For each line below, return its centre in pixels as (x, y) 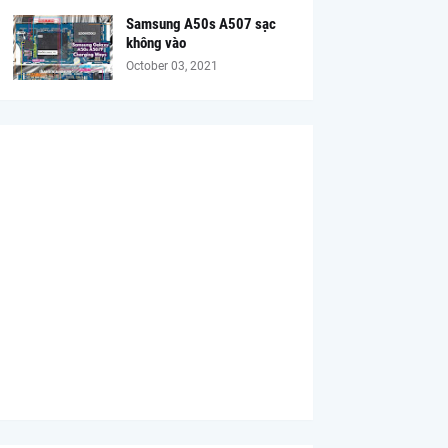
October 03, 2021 (171, 66)
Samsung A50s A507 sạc (200, 24)
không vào (155, 43)
